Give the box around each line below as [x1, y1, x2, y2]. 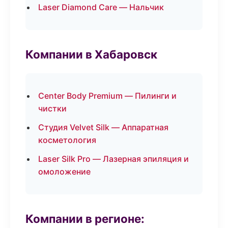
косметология [38, 135, 96, 145]
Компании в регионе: [25, 212, 145, 225]
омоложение [38, 166, 91, 177]
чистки [38, 103, 67, 113]
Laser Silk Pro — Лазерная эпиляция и [38, 154, 189, 164]
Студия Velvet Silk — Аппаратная [38, 122, 168, 132]
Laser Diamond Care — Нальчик [38, 2, 164, 12]
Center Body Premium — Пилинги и [38, 91, 177, 101]
